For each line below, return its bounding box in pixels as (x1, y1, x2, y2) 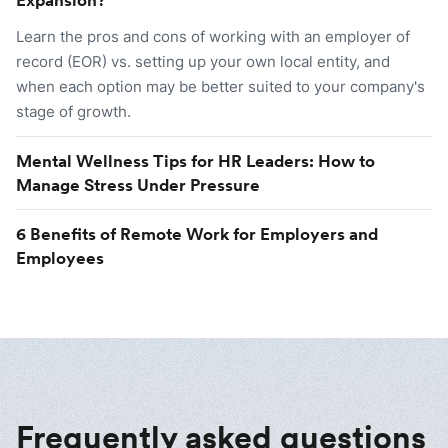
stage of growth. (16, 101, 131, 121)
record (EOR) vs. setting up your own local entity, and (16, 51, 390, 71)
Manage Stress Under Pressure (16, 174, 260, 195)
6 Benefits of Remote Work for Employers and (16, 223, 378, 244)
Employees (16, 247, 104, 268)
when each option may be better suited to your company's (16, 76, 425, 96)
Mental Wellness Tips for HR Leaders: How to (16, 150, 375, 171)
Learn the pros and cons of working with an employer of (16, 26, 410, 46)
